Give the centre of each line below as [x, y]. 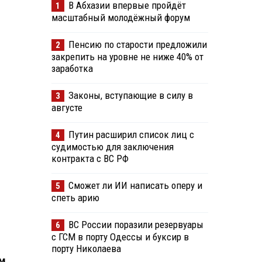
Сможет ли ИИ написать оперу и [135, 186]
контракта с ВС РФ [90, 159]
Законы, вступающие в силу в [130, 96]
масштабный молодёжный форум [120, 18]
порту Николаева [86, 249]
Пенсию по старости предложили [137, 45]
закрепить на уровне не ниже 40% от [127, 57]
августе [67, 108]
